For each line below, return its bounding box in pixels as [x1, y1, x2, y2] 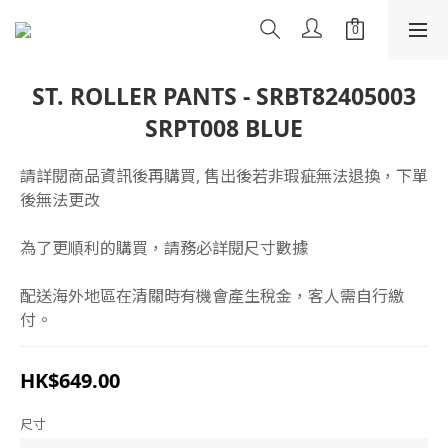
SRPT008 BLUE [145, 112, 303, 144]
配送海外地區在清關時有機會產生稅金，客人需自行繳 [20, 285, 404, 307]
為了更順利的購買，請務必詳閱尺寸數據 [20, 237, 308, 259]
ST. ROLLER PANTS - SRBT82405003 [32, 80, 416, 112]
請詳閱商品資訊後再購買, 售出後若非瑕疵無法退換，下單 [20, 165, 428, 187]
